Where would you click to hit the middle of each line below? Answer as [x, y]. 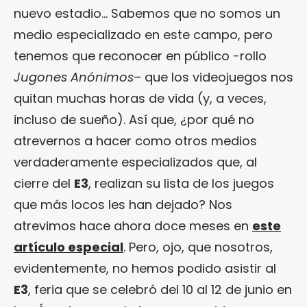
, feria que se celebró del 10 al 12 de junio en [160, 289]
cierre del [44, 183]
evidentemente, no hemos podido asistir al [145, 268]
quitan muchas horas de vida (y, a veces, [140, 98]
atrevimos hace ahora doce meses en [133, 225]
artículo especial [69, 247]
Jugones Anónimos [74, 77]
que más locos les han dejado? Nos [123, 204]
